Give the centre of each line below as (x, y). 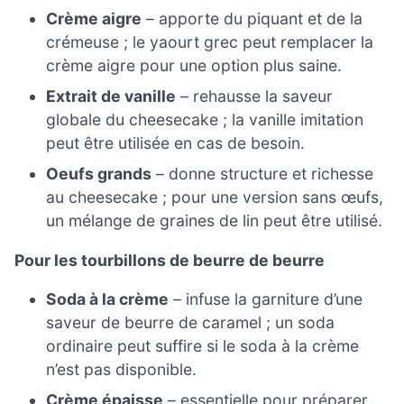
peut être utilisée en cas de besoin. (176, 143)
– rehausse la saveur (255, 96)
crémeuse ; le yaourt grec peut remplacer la (210, 42)
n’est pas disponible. (122, 370)
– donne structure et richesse (263, 174)
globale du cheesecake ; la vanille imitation (205, 120)
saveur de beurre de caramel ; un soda (191, 323)
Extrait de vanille (111, 96)
